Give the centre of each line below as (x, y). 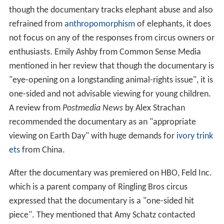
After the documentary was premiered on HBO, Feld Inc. (110, 174)
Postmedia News (92, 109)
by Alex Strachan (154, 109)
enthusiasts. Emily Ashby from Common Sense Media (105, 53)
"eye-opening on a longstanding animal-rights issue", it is (111, 81)
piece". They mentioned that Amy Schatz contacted (102, 216)
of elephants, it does (173, 25)
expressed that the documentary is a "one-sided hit (101, 202)
